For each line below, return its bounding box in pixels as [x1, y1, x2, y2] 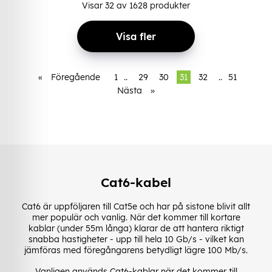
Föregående [51, 71, 100, 83]
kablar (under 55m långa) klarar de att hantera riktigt [28, 222, 244, 234]
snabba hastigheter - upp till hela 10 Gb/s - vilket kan [28, 233, 244, 245]
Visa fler [116, 30, 156, 42]
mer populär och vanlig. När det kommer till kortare [32, 211, 240, 223]
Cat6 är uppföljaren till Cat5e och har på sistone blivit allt [22, 200, 250, 212]
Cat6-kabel [101, 174, 171, 191]
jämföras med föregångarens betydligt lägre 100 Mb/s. [24, 244, 248, 256]
